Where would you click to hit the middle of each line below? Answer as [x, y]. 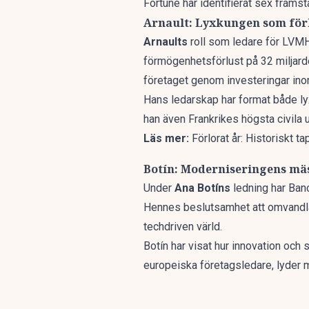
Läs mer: [166, 138]
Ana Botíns [202, 188]
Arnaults [166, 42]
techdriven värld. [183, 227]
